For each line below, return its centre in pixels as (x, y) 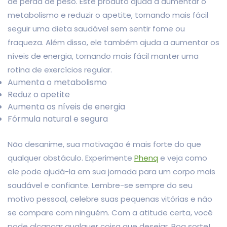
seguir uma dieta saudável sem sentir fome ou (96, 28)
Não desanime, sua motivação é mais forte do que (104, 144)
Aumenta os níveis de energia (66, 106)
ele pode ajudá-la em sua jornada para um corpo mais (111, 171)
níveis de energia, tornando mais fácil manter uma (103, 56)
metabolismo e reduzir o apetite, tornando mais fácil (108, 15)
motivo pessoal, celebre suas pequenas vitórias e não (110, 199)
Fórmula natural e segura (58, 119)
